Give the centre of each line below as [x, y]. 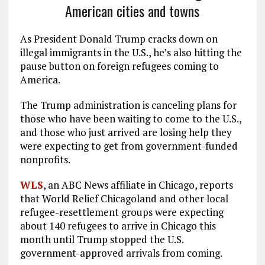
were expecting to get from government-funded [129, 146]
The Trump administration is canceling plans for [128, 105]
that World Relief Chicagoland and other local [124, 198]
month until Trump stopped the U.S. [101, 239]
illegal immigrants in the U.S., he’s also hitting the [131, 52]
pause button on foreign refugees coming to [119, 66]
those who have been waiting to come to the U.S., [130, 119]
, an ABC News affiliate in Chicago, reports [138, 185]
